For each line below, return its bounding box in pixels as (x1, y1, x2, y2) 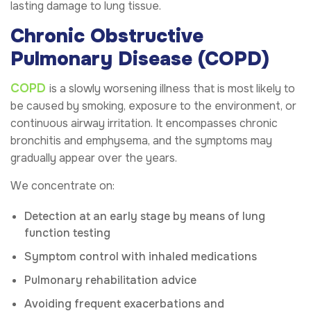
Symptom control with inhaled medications (24, 249, 257, 264)
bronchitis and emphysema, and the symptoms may (10, 133, 272, 149)
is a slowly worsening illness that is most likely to (49, 81, 295, 96)
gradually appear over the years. (10, 151, 177, 166)
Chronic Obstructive (10, 24, 203, 49)
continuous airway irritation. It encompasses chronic (10, 116, 278, 131)
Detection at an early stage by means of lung (24, 209, 265, 224)
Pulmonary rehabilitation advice (24, 273, 196, 288)
